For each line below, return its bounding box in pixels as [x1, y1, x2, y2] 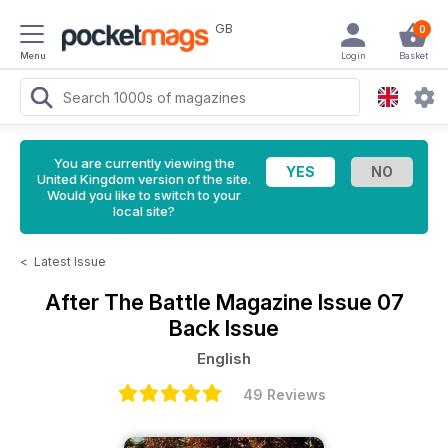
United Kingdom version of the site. [37, 171, 251, 187]
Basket [398, 50, 428, 61]
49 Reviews [242, 386, 326, 403]
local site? [113, 203, 175, 219]
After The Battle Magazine [44, 289, 318, 315]
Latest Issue [34, 254, 106, 269]
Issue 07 [317, 289, 404, 315]
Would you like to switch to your [47, 187, 241, 203]
